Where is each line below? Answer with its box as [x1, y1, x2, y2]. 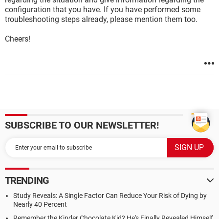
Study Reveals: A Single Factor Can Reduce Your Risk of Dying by [13, 192, 207, 199]
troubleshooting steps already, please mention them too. [5, 15, 197, 24]
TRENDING [5, 175, 49, 186]
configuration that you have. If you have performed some [5, 5, 200, 14]
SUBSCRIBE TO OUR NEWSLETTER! [5, 119, 159, 131]
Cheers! [5, 34, 30, 44]
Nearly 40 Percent [13, 200, 67, 208]
